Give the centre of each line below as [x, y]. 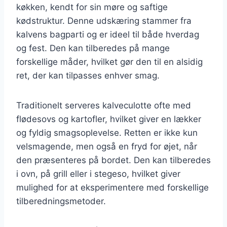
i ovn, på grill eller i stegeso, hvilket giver [98, 174]
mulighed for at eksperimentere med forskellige [112, 187]
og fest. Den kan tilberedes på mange [93, 48]
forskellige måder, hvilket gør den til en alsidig [109, 62]
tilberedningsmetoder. [61, 201]
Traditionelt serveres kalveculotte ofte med [104, 105]
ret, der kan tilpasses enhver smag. [88, 75]
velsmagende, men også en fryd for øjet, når [107, 146]
